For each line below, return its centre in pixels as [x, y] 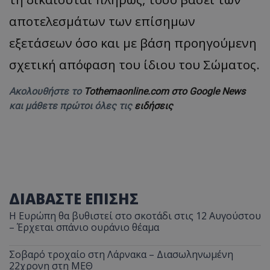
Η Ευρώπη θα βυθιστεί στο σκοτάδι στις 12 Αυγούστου [135, 216]
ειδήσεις [154, 106]
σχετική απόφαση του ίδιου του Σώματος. [134, 65]
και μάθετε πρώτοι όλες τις [72, 106]
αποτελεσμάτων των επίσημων [102, 21]
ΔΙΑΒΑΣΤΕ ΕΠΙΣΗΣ [74, 199]
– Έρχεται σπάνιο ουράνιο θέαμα [84, 228]
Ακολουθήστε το [46, 92]
